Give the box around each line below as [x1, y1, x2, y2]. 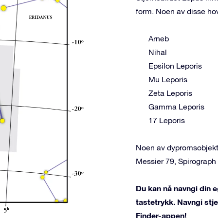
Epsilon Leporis [148, 61, 202, 70]
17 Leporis [148, 116, 185, 125]
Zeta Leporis [148, 89, 192, 97]
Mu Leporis [148, 75, 187, 84]
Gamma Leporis [148, 102, 204, 111]
